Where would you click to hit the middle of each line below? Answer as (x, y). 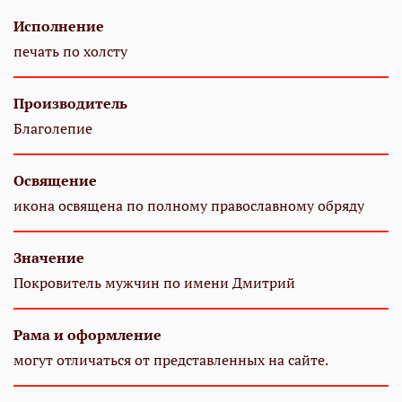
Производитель (70, 103)
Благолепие (53, 128)
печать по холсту (70, 51)
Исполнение (59, 26)
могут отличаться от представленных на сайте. (171, 359)
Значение (49, 257)
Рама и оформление (87, 334)
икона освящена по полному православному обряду (189, 205)
